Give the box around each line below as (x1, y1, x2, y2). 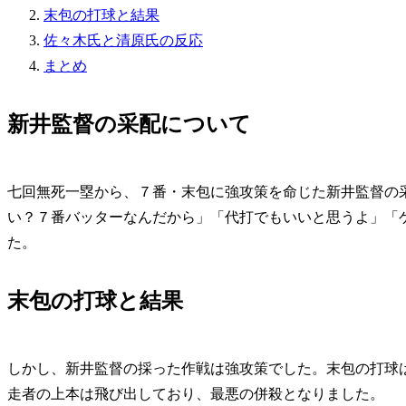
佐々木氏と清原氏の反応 (43, 33, 203, 49)
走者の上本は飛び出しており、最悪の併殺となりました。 (7, 385, 384, 401)
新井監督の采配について (7, 112, 251, 136)
